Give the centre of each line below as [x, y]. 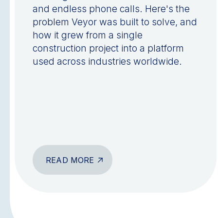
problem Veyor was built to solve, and [115, 22]
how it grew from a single [88, 36]
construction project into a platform [109, 49]
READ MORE [70, 160]
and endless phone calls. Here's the [111, 9]
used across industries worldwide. [108, 62]
